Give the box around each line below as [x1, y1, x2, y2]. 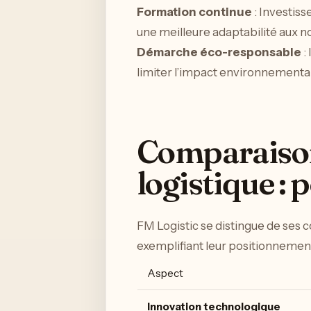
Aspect [147, 267, 183, 280]
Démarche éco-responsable [137, 44, 301, 59]
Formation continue [137, 4, 252, 19]
